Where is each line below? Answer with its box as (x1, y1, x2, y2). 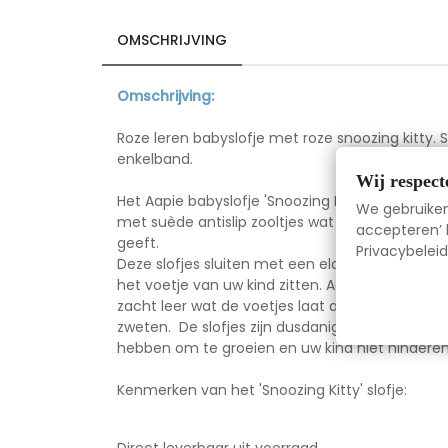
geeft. (117, 233, 159, 253)
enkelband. (117, 149, 193, 169)
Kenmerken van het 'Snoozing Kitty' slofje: (117, 380, 407, 400)
